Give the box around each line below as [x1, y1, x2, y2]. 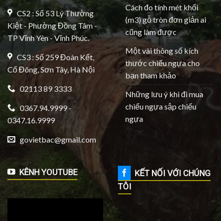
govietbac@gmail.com [15, 135, 96, 145]
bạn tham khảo [125, 70, 176, 80]
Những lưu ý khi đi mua [125, 89, 203, 99]
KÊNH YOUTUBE [15, 167, 77, 178]
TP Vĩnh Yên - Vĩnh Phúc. [7, 33, 89, 43]
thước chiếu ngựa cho [125, 58, 200, 68]
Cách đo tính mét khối [125, 2, 198, 12]
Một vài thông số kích [125, 45, 198, 55]
